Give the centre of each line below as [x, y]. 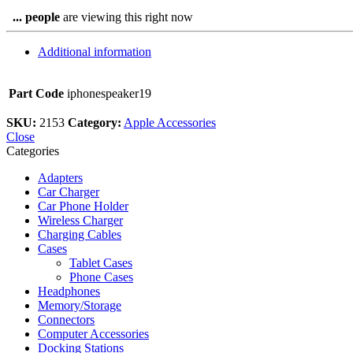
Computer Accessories [93, 333]
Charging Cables [80, 234]
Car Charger [69, 191]
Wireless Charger [80, 220]
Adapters [60, 177]
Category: [95, 122]
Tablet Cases [101, 262]
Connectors [66, 319]
